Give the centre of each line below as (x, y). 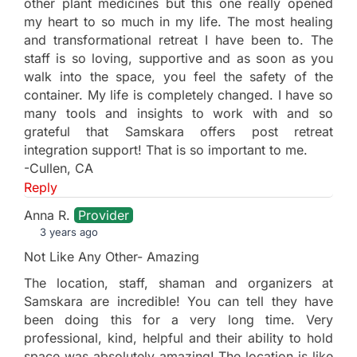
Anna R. (49, 215)
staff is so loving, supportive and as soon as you (178, 58)
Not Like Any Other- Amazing (112, 256)
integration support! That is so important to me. (166, 149)
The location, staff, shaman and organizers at (178, 282)
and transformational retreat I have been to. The (178, 39)
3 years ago (68, 231)
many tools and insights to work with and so (178, 113)
